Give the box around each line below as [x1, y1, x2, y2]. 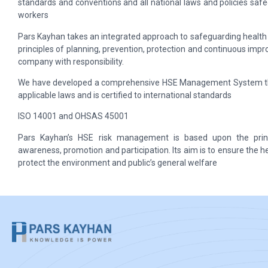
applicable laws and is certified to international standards [18, 90, 232, 100]
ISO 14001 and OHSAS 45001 [18, 111, 129, 121]
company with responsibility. [18, 56, 124, 66]
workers [18, 10, 48, 20]
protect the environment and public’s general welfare [18, 157, 217, 167]
